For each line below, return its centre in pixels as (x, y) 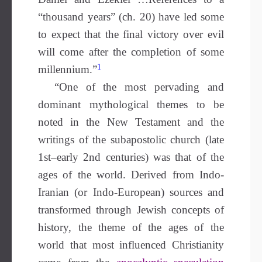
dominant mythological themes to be (131, 104)
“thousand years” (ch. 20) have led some (131, 17)
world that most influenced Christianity (131, 245)
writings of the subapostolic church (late (131, 139)
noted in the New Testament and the (131, 122)
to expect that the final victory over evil (131, 34)
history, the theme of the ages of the (131, 227)
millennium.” (68, 69)
